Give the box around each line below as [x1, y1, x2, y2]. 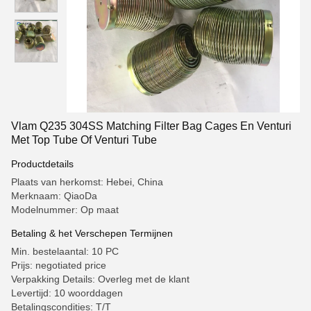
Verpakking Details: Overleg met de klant [11, 274, 190, 285]
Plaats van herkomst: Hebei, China [11, 176, 163, 187]
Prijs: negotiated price [11, 260, 106, 271]
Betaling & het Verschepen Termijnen [11, 228, 173, 239]
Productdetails [11, 158, 74, 169]
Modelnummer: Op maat [11, 204, 119, 215]
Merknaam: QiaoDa [11, 190, 97, 201]
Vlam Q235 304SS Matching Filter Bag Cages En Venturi [11, 120, 292, 132]
